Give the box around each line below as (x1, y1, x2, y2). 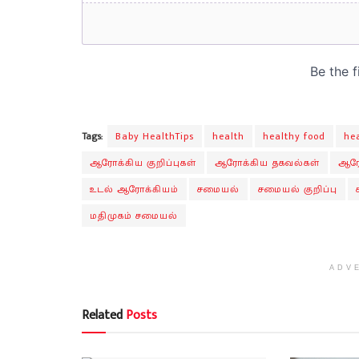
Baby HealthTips (115, 128, 194, 145)
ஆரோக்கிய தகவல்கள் (215, 155, 320, 171)
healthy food (263, 128, 325, 145)
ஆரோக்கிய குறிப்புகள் (90, 155, 196, 171)
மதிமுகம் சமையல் (90, 208, 178, 224)
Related (82, 305, 123, 327)
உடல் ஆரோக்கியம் (90, 181, 179, 198)
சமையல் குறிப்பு (258, 181, 337, 198)
